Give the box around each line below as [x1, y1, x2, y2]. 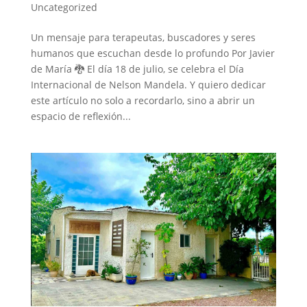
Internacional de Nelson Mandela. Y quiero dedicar [30, 77, 266, 91]
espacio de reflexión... [30, 109, 131, 123]
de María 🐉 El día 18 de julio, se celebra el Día [30, 62, 244, 75]
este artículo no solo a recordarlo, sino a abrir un [30, 93, 255, 107]
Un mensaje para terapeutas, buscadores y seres [30, 30, 256, 44]
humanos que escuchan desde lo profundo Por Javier [30, 46, 275, 60]
